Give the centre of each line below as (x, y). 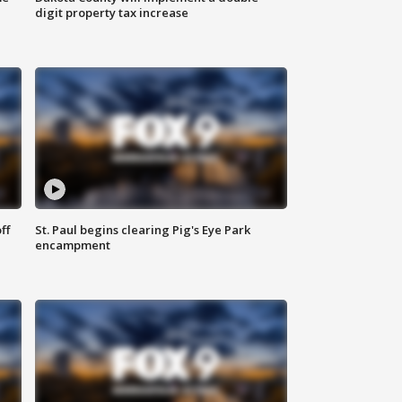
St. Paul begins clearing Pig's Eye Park (143, 230)
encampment (73, 245)
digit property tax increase (112, 13)
